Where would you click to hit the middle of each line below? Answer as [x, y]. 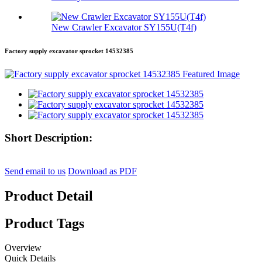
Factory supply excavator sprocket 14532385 [69, 51]
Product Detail [49, 196]
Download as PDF [102, 171]
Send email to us [35, 171]
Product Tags [44, 223]
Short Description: [49, 138]
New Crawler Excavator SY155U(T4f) [124, 27]
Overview [23, 248]
